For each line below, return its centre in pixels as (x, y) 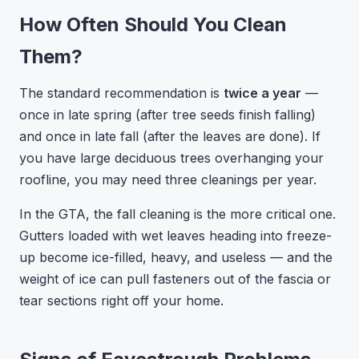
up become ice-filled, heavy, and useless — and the (176, 257)
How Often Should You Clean (153, 24)
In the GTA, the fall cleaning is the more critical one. (177, 214)
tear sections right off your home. (121, 301)
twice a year (262, 93)
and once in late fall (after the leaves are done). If (170, 136)
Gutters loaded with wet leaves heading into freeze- (175, 236)
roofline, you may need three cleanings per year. (168, 179)
